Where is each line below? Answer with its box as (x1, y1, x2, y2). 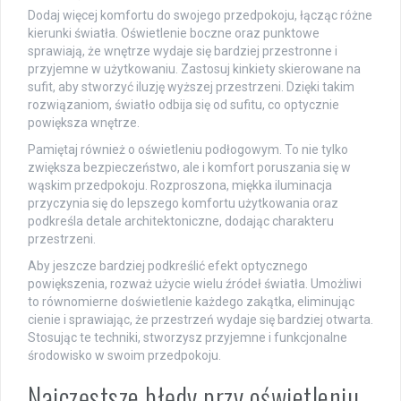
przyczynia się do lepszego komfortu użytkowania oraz (28, 195, 338, 210)
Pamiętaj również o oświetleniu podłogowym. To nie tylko (28, 141, 348, 157)
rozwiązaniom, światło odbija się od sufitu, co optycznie (28, 97, 339, 112)
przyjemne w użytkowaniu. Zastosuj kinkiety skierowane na (28, 61, 361, 76)
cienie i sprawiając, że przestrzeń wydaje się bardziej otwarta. (28, 311, 373, 327)
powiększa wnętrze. (28, 115, 140, 130)
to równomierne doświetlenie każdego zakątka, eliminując (28, 294, 354, 309)
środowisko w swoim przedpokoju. (28, 347, 221, 363)
